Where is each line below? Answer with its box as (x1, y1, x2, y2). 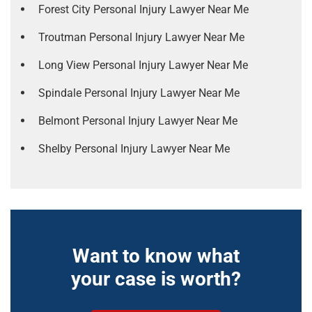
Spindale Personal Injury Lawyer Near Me (38, 86, 240, 100)
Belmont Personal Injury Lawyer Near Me (38, 114, 237, 128)
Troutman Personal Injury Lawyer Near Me (38, 31, 244, 45)
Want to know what (72, 244, 240, 268)
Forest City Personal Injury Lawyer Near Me (38, 3, 249, 17)
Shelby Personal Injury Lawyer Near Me (38, 142, 230, 156)
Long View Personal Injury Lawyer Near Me (38, 58, 248, 72)
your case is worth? (71, 267, 241, 291)
